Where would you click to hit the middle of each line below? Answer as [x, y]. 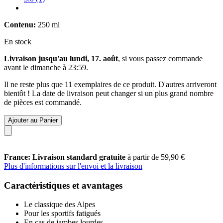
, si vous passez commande [160, 58]
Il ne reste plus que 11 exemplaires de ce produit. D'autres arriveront [110, 84]
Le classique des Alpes [59, 205]
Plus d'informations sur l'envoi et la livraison [73, 166]
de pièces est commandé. [43, 102]
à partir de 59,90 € [156, 157]
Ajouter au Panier [33, 120]
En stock [18, 41]
